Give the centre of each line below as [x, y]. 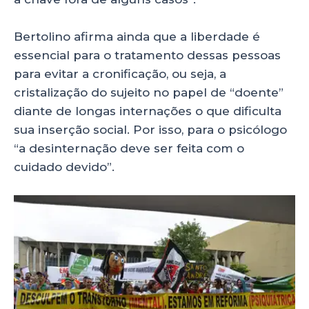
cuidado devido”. [64, 167]
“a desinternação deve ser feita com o [129, 149]
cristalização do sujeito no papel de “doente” [149, 93]
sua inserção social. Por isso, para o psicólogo [150, 130]
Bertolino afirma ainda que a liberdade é [137, 37]
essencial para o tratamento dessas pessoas [147, 56]
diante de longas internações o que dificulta [148, 111]
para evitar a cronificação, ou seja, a [120, 74]
